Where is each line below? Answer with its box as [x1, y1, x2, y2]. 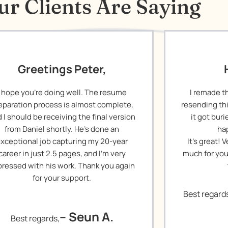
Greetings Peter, [17, 62, 106, 77]
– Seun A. [59, 208, 113, 225]
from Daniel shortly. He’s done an [5, 124, 120, 134]
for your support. [33, 173, 92, 183]
